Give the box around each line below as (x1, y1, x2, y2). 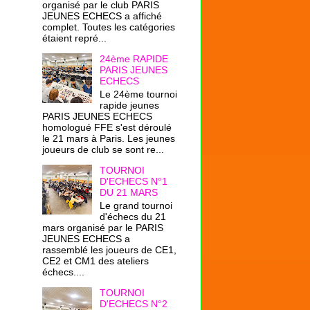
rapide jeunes (99, 100, 159, 111)
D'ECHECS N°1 (99, 176, 167, 188)
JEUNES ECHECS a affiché (42, 10, 162, 22)
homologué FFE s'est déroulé (42, 122, 172, 134)
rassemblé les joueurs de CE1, (42, 244, 176, 255)
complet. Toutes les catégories (42, 21, 175, 33)
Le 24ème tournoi (99, 89, 177, 100)
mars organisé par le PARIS (42, 221, 163, 233)
